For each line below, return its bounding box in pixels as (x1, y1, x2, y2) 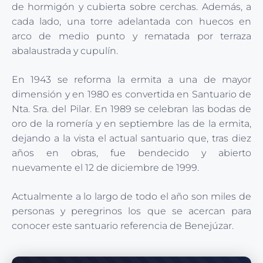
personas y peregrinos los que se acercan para (12, 205, 251, 217)
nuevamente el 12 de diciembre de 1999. (12, 162, 199, 174)
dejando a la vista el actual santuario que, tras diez (12, 133, 251, 144)
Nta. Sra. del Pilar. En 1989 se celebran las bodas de (12, 103, 251, 115)
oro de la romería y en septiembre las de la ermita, (12, 118, 251, 130)
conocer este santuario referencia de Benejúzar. (12, 220, 234, 232)
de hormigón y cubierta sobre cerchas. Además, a (12, 1, 251, 13)
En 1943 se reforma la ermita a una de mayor (12, 74, 251, 86)
